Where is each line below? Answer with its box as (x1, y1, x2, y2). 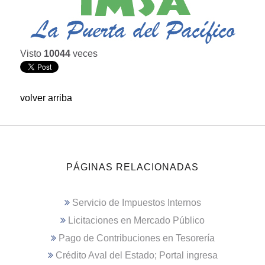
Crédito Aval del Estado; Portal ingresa (55, 250, 218, 261)
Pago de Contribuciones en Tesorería (58, 232, 215, 243)
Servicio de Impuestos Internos (72, 198, 201, 208)
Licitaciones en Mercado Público (68, 215, 205, 226)
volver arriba (20, 92, 72, 103)
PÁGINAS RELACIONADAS (66, 161, 199, 172)
